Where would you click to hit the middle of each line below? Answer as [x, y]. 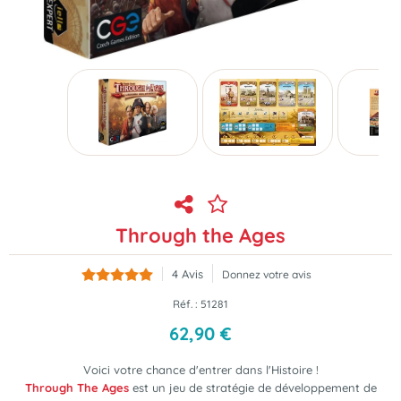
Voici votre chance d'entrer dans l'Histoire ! [200, 370]
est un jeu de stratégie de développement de [252, 388]
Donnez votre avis [266, 274]
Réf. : [187, 304]
